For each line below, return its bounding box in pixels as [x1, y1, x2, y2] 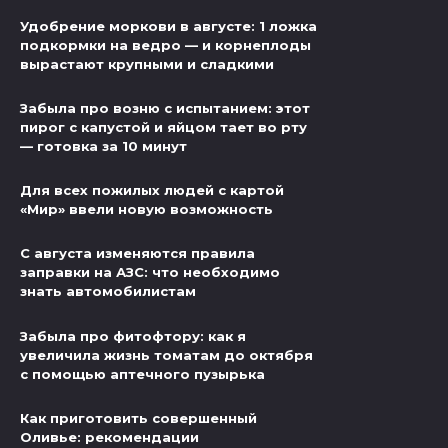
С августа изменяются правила [20, 245, 255, 262]
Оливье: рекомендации [20, 428, 199, 445]
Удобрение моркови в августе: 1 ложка [20, 18, 317, 35]
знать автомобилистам [20, 283, 196, 300]
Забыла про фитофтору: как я [20, 327, 246, 344]
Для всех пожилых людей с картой [20, 182, 284, 199]
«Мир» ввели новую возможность [20, 201, 273, 218]
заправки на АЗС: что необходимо [20, 264, 280, 281]
